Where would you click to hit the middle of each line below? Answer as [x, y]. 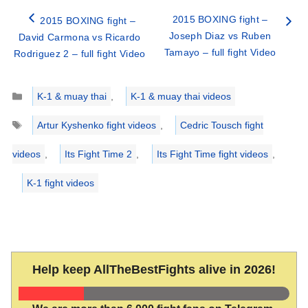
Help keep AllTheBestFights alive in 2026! [154, 270]
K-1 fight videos [61, 183]
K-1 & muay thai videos [180, 97]
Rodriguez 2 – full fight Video [80, 54]
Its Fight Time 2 [99, 154]
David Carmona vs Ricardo [79, 37]
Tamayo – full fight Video [220, 53]
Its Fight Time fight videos [212, 154]
